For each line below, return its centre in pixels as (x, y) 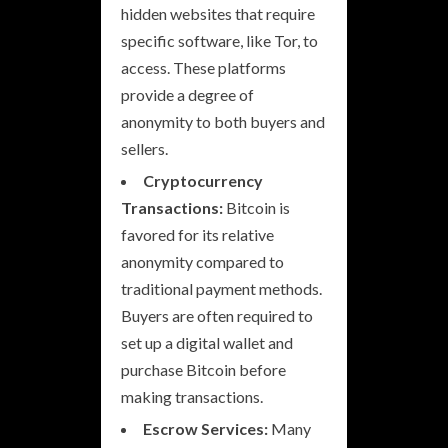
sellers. (144, 148)
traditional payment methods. (221, 288)
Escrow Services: (205, 428)
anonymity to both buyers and (223, 121)
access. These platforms (203, 67)
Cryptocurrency (203, 180)
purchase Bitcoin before (203, 369)
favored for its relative (197, 234)
